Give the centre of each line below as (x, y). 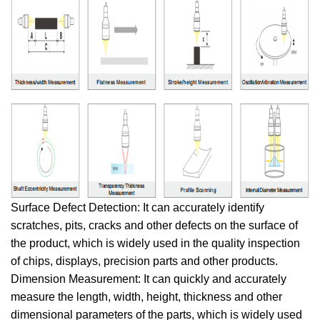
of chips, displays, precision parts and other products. (144, 261)
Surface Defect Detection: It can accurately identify (137, 207)
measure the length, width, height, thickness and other (146, 297)
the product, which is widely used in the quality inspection (155, 243)
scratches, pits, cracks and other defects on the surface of (154, 225)
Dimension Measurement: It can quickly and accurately (149, 279)
